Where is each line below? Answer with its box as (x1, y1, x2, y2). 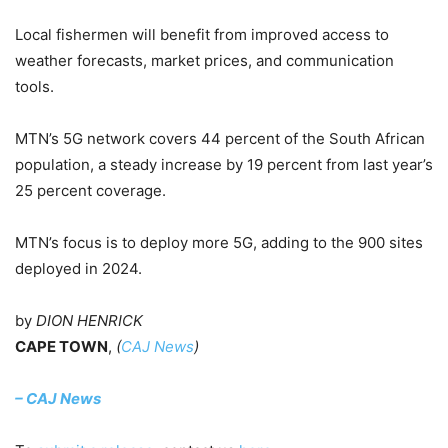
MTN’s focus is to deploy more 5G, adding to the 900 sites (15, 233, 423, 253)
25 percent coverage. (15, 181, 166, 201)
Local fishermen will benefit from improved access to (15, 25, 389, 45)
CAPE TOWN (15, 337, 108, 357)
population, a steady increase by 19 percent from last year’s (15, 155, 433, 175)
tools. (15, 77, 54, 97)
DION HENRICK (36, 311, 143, 331)
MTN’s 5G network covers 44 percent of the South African (15, 129, 425, 149)
